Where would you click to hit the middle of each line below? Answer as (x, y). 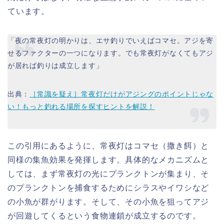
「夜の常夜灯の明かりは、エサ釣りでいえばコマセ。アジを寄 (111, 41)
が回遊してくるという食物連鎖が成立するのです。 (104, 216)
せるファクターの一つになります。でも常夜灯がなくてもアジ (111, 53)
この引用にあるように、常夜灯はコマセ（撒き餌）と (108, 146)
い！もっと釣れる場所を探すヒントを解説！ (81, 107)
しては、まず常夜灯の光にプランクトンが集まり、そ (108, 174)
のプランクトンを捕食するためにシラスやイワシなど (108, 188)
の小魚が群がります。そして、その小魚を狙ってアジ (108, 202)
